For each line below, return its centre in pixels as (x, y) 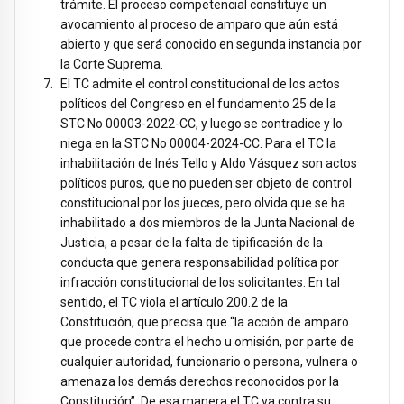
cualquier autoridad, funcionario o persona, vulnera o (209, 361)
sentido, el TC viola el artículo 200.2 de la (174, 302)
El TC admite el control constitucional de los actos (200, 83)
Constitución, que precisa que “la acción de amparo (205, 321)
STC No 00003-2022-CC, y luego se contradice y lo (202, 123)
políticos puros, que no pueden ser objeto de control (206, 183)
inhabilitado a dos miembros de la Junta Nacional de (208, 222)
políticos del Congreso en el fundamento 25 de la (198, 103)
